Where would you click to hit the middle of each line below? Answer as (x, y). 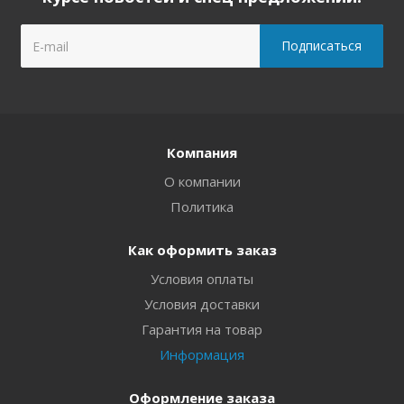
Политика (202, 207)
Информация (202, 354)
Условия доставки (202, 304)
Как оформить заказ (202, 250)
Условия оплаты (202, 279)
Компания (202, 152)
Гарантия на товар (202, 329)
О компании (202, 181)
